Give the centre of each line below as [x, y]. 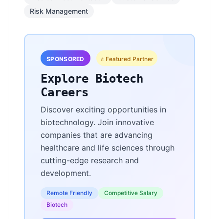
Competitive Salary [131, 193]
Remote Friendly [69, 193]
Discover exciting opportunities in [103, 109]
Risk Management [59, 11]
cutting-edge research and [90, 160]
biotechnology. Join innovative [97, 122]
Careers [65, 92]
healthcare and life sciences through [108, 148]
